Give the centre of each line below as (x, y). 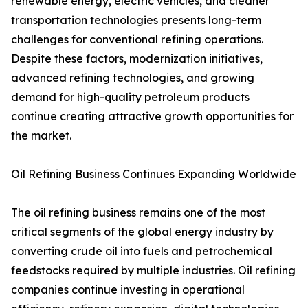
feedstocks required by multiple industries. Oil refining (153, 271)
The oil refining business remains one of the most (138, 213)
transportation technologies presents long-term (136, 20)
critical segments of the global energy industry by (142, 232)
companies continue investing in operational (128, 290)
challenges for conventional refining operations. (137, 40)
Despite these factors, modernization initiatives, (137, 59)
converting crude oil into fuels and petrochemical (142, 251)
